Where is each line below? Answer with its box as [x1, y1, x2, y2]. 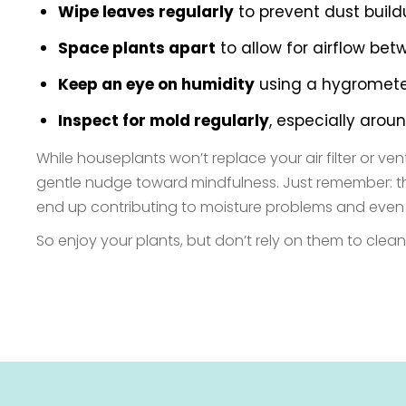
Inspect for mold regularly [58, 110, 269, 131]
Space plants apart [58, 37, 216, 59]
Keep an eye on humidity [58, 73, 255, 95]
